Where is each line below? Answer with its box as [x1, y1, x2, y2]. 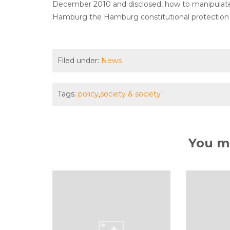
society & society [100, 89, 161, 99]
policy [78, 89, 99, 99]
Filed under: [57, 56, 101, 65]
